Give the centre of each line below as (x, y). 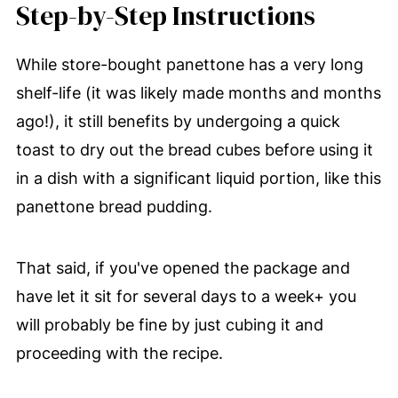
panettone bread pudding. (114, 207)
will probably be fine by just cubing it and (169, 325)
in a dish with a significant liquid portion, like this (198, 179)
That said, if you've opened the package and (183, 268)
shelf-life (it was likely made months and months (198, 93)
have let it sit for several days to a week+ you (186, 297)
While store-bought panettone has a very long (189, 65)
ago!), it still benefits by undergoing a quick (178, 122)
